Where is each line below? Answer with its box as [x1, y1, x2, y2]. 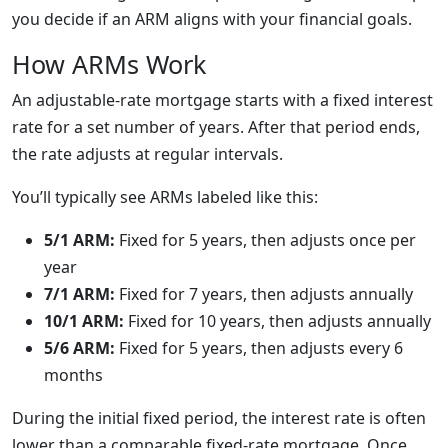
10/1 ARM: [44, 310, 124, 332]
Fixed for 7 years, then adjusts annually [115, 283, 413, 305]
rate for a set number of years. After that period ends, [12, 116, 420, 138]
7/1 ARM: [44, 283, 115, 305]
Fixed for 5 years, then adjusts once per [115, 229, 416, 251]
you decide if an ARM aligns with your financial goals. [12, 8, 412, 30]
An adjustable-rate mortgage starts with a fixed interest [12, 89, 433, 111]
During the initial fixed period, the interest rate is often [12, 407, 426, 429]
